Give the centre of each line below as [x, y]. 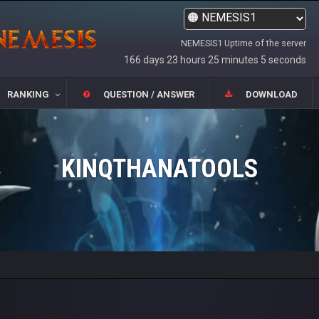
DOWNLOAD [272, 95]
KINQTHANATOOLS [159, 169]
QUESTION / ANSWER [149, 95]
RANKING [28, 95]
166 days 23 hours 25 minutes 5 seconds [215, 60]
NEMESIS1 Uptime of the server [244, 43]
